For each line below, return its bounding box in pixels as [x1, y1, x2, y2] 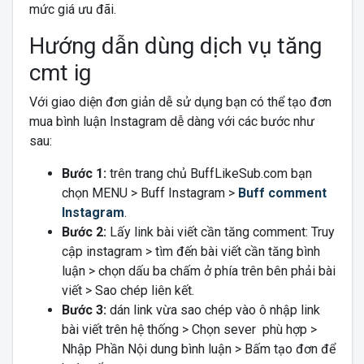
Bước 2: [61, 223, 110, 240]
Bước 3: [61, 301, 106, 318]
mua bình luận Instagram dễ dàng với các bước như [28, 113, 314, 129]
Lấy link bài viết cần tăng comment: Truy [109, 223, 335, 240]
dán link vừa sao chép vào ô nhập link [106, 301, 320, 318]
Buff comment [237, 184, 327, 201]
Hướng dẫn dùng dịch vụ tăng [28, 32, 322, 59]
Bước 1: [61, 165, 110, 181]
